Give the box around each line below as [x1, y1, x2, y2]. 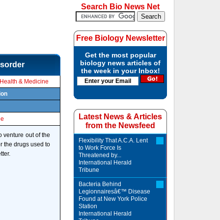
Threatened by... [79, 152, 122, 159]
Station [79, 203, 98, 210]
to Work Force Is [79, 144, 122, 151]
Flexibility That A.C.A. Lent [79, 137, 148, 144]
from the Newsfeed [85, 121, 156, 130]
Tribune [79, 166, 100, 173]
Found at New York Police [79, 195, 148, 202]
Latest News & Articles [79, 112, 163, 121]
